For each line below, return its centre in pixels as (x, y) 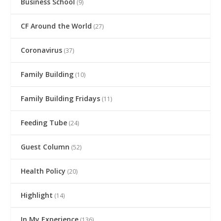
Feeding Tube (44, 122)
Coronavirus (42, 50)
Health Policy (43, 171)
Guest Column (45, 147)
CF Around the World (56, 26)
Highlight (37, 195)
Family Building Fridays (61, 98)
